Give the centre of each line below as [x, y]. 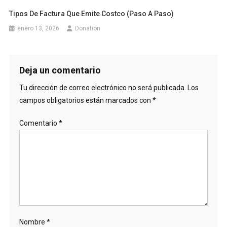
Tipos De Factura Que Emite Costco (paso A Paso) [92, 14]
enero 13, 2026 [39, 28]
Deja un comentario [60, 70]
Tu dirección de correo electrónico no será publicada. [102, 88]
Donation [88, 28]
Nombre [33, 222]
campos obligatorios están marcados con [86, 100]
